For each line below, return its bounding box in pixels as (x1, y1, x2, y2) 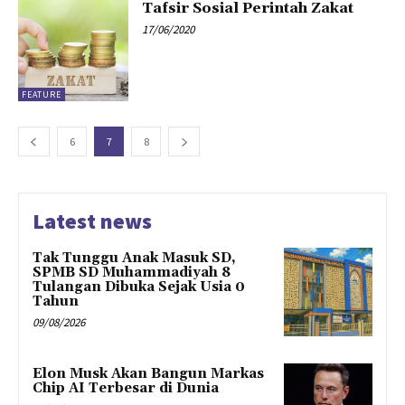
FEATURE (22, 89, 61, 101)
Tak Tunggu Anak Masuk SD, (33, 250, 236, 268)
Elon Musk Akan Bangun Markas (33, 365, 264, 383)
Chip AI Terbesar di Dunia (33, 380, 219, 398)
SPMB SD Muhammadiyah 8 (33, 264, 231, 282)
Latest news (33, 207, 152, 236)
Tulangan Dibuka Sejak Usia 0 (33, 278, 245, 297)
